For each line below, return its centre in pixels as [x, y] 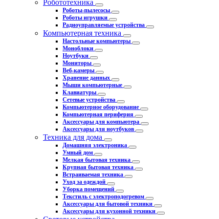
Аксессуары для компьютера [102, 122]
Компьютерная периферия [99, 115]
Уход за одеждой [85, 182]
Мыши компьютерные [93, 85]
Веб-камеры [79, 71]
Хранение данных [87, 78]
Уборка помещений [89, 189]
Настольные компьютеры [97, 41]
